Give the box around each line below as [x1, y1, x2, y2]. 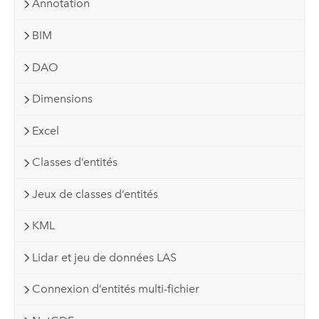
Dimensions [32, 92, 93, 106]
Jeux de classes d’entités [32, 187, 159, 201]
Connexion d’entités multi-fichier [32, 282, 200, 296]
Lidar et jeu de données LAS [32, 250, 177, 264]
